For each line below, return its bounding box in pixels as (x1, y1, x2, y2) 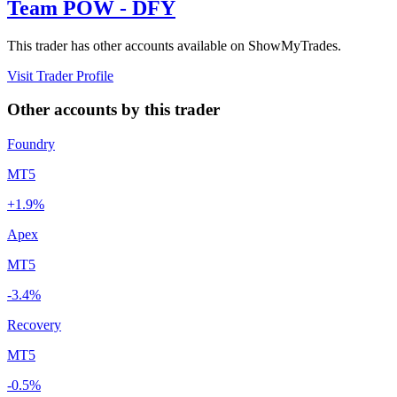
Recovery (7, 317, 61, 333)
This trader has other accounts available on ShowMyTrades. (7, 37, 341, 53)
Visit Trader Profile (7, 67, 113, 83)
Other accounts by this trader (7, 100, 220, 120)
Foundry (7, 136, 55, 152)
